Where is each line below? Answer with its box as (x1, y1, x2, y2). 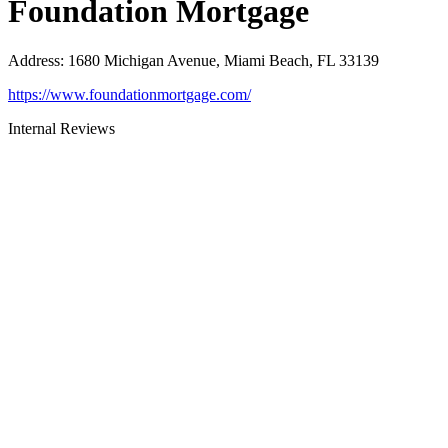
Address (8, 51, 60, 69)
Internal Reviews (8, 119, 115, 137)
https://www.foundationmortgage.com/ (8, 85, 251, 103)
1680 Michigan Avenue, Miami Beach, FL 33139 (68, 51, 379, 69)
